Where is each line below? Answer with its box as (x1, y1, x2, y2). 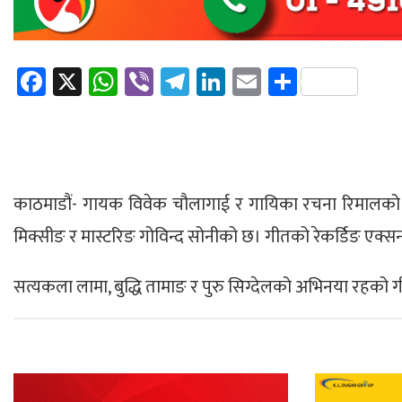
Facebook (46, 57, 159, 106)
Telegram (189, 57, 301, 106)
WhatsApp (118, 57, 241, 106)
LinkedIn (225, 57, 326, 106)
